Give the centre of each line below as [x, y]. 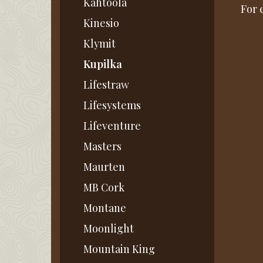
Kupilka [103, 64]
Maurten [104, 167]
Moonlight [109, 229]
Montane [105, 208]
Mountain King [119, 249]
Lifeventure [112, 126]
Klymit [100, 44]
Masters [102, 146]
